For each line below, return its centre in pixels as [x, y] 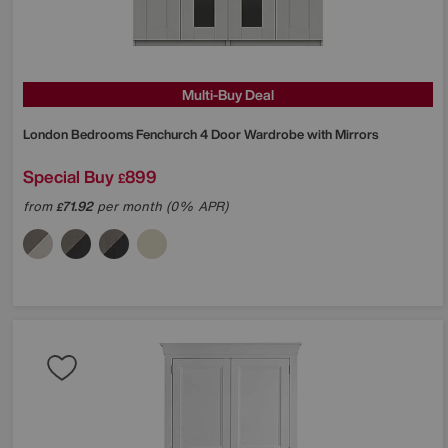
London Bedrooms [79, 134]
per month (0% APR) [160, 206]
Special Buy [68, 176]
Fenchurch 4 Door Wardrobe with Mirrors [257, 134]
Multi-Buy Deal [228, 94]
